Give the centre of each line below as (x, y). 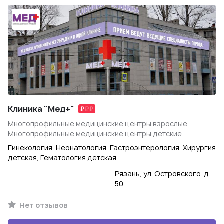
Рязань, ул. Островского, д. (163, 174)
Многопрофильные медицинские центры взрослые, (99, 124)
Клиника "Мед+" (41, 109)
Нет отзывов (43, 205)
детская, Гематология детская (62, 158)
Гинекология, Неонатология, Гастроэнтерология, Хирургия (112, 148)
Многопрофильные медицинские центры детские (95, 134)
